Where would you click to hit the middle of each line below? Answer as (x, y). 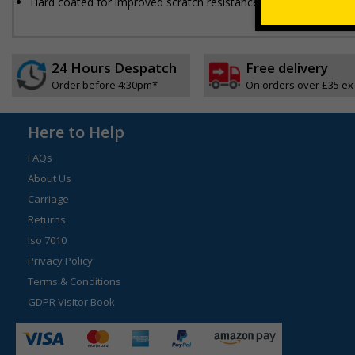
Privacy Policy (60, 261)
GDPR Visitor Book (71, 302)
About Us (50, 178)
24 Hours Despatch (114, 68)
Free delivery (286, 68)
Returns (47, 219)
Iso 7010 (47, 240)
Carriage (48, 199)
